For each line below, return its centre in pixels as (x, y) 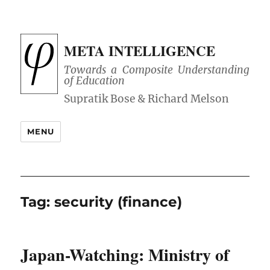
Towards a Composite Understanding (157, 70)
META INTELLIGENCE (140, 51)
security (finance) (118, 202)
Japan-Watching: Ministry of (125, 255)
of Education (95, 81)
